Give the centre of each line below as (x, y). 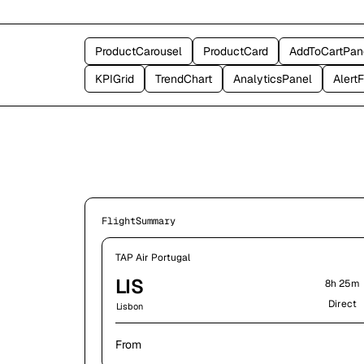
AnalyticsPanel (273, 79)
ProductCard (236, 51)
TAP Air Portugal (153, 258)
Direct (343, 303)
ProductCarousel (139, 51)
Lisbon (129, 306)
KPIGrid (115, 79)
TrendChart (184, 79)
